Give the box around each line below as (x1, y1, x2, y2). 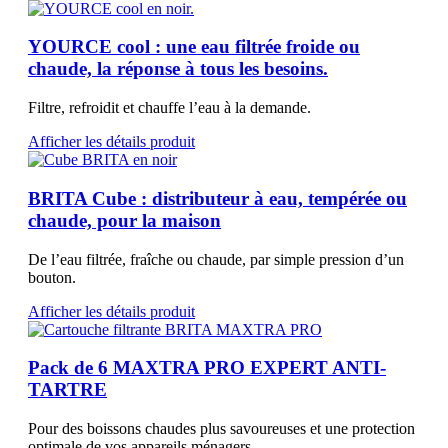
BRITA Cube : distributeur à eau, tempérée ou (28, 187, 407, 209)
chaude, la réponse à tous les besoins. (28, 58, 328, 80)
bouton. (28, 268, 76, 286)
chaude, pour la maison (28, 209, 221, 231)
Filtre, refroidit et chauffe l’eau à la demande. (28, 99, 311, 117)
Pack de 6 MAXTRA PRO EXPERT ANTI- (28, 357, 386, 379)
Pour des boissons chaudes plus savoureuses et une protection (28, 420, 415, 437)
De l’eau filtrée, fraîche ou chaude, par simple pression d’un (28, 250, 404, 268)
